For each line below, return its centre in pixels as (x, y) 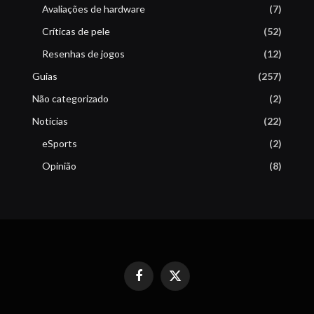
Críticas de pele (76, 31)
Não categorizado (70, 98)
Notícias (50, 121)
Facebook (158, 281)
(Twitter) (192, 295)
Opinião (59, 166)
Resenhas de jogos (83, 54)
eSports (59, 143)
